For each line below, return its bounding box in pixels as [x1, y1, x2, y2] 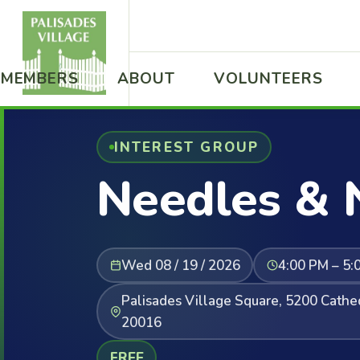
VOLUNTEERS [213, 68, 323, 89]
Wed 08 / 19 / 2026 [121, 256, 240, 275]
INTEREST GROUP [113, 137, 260, 157]
